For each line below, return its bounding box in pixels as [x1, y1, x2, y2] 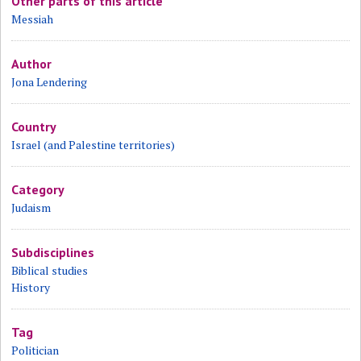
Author [11, 56, 52, 72]
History [11, 280, 51, 295]
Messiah [11, 11, 54, 27]
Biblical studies [11, 263, 89, 278]
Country [11, 118, 57, 135]
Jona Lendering [11, 74, 88, 89]
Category [11, 181, 65, 197]
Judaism [11, 200, 52, 215]
